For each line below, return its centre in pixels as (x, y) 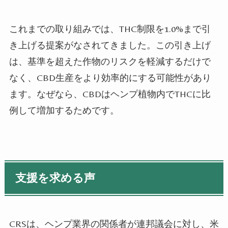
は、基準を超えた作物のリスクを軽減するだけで (110, 62)
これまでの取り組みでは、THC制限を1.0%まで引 (110, 29)
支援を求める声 (55, 178)
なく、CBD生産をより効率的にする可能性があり (110, 78)
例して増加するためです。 (64, 110)
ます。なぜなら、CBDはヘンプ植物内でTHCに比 (110, 94)
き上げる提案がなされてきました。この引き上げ (110, 45)
